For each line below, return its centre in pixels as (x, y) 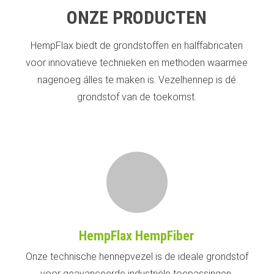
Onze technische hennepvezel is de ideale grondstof (137, 256)
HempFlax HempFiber (137, 235)
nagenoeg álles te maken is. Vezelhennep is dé (137, 80)
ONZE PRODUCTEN (137, 17)
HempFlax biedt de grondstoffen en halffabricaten (137, 45)
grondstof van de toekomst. (137, 97)
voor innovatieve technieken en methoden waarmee (137, 62)
